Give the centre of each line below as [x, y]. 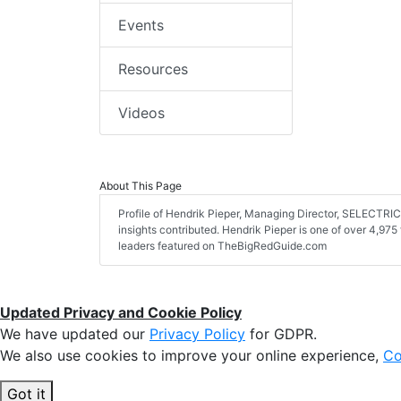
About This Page [141, 186]
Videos [141, 113]
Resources [153, 69]
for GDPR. [281, 334]
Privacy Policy [197, 334]
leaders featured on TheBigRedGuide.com [222, 246]
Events [141, 26]
